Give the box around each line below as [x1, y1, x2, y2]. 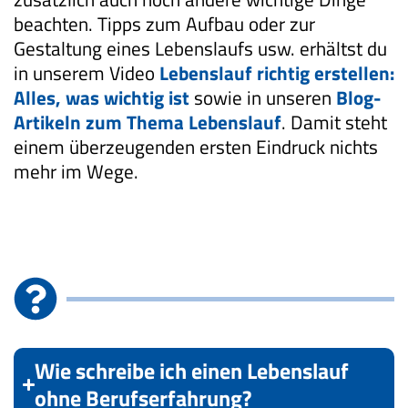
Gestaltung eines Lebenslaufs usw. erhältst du [14, 34, 387, 63]
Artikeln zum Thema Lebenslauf [14, 107, 281, 137]
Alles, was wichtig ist [14, 83, 189, 112]
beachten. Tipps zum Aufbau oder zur [14, 9, 315, 38]
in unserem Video [14, 58, 159, 87]
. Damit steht [281, 107, 387, 137]
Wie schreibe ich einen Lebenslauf [35, 354, 350, 387]
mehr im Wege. [14, 157, 138, 186]
